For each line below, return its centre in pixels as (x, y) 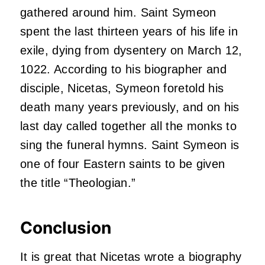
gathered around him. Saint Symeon (118, 13)
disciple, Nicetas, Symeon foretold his (122, 88)
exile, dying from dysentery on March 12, (131, 51)
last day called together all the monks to (129, 126)
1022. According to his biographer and (123, 70)
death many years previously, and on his (130, 107)
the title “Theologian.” (78, 183)
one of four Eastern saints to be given (123, 164)
